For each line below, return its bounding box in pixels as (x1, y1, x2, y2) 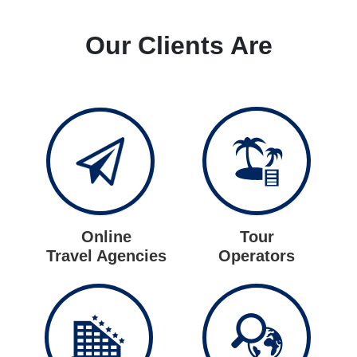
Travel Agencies (45, 247, 167, 265)
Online (80, 228, 131, 246)
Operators (218, 247, 296, 265)
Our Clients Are (84, 30, 273, 60)
